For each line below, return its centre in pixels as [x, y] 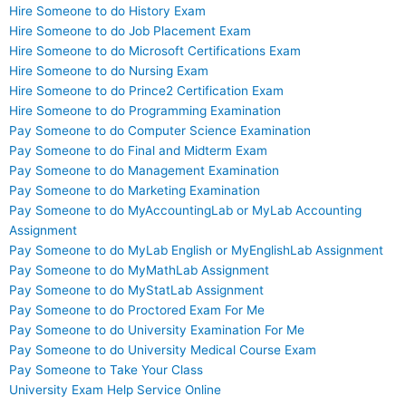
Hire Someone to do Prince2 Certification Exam [146, 91]
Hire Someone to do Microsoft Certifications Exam [155, 51]
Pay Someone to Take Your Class [106, 370]
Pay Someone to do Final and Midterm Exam [138, 151]
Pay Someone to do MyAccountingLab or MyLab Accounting [185, 211]
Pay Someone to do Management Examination [144, 171]
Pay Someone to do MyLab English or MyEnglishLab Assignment [196, 251]
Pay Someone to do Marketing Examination [135, 191]
